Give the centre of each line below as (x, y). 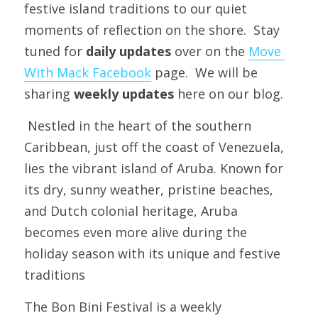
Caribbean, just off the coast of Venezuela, (154, 147)
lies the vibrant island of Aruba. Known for (154, 168)
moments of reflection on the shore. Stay (152, 30)
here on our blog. (229, 94)
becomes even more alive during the (136, 232)
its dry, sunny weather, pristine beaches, (149, 190)
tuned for (53, 51)
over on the (210, 51)
